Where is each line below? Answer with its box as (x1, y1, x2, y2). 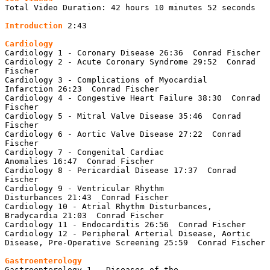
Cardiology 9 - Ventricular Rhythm (5, 183, 164, 193)
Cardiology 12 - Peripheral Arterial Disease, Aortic (5, 228, 251, 238)
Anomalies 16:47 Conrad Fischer (5, 156, 154, 166)
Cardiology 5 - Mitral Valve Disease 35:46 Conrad (5, 111, 241, 121)
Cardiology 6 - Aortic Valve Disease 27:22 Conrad (5, 129, 241, 139)
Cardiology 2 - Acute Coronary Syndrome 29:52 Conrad (5, 57, 256, 66)
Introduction (5, 20, 67, 30)
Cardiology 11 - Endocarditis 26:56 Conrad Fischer (5, 219, 246, 229)
